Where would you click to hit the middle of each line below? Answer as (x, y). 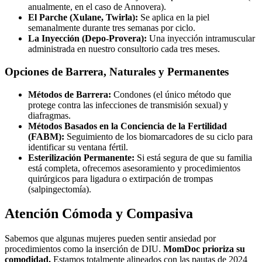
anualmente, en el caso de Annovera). (97, 7)
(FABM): (46, 136)
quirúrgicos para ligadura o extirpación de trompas (120, 178)
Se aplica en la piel (174, 18)
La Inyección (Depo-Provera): (87, 39)
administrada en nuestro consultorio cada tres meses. (124, 49)
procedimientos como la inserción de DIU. (84, 249)
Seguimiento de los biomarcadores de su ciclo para (158, 136)
